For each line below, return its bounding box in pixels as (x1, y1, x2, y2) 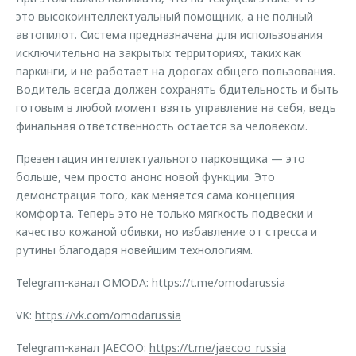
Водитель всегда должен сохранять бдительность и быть (16, 82, 339, 97)
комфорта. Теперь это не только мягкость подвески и (16, 206, 313, 221)
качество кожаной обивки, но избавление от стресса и (16, 224, 317, 239)
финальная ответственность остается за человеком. (16, 118, 308, 133)
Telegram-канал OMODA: (16, 275, 152, 290)
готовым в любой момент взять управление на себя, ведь (16, 100, 336, 115)
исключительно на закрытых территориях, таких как (16, 45, 301, 60)
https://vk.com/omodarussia (35, 308, 181, 323)
